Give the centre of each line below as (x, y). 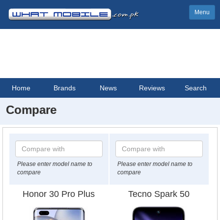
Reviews (152, 88)
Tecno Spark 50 (159, 194)
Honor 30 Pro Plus (59, 194)
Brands (65, 88)
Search (196, 88)
